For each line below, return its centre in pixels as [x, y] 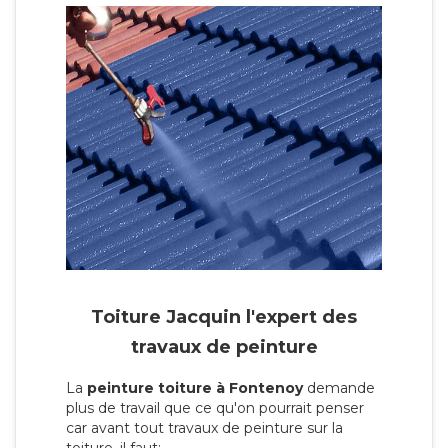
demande [339, 388]
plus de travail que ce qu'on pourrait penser [215, 408]
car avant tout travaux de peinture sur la [204, 428]
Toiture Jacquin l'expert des [224, 317]
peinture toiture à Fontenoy [195, 388]
